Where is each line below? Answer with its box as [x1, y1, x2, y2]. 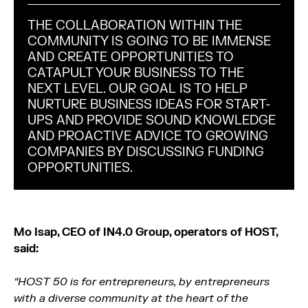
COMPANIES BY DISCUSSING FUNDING [27, 144, 264, 160]
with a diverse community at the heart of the [14, 291, 248, 305]
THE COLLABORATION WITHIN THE [27, 18, 242, 34]
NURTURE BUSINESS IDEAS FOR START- [27, 97, 270, 113]
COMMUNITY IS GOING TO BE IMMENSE [27, 34, 271, 49]
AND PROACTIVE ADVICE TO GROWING [27, 129, 268, 144]
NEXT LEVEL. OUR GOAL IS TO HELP [27, 81, 247, 97]
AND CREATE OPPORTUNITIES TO [27, 49, 234, 65]
